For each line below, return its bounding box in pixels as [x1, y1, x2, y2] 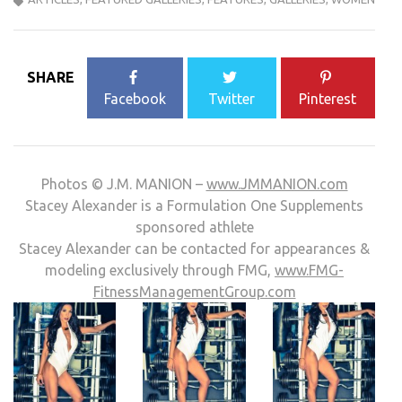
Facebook [104, 90, 167, 107]
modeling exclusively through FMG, [45, 261, 275, 278]
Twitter [208, 90, 256, 107]
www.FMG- [275, 261, 344, 278]
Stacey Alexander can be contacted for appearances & [19, 240, 370, 257]
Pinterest [299, 90, 357, 107]
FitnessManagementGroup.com [92, 283, 296, 300]
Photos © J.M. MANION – [40, 175, 206, 192]
